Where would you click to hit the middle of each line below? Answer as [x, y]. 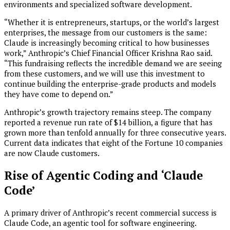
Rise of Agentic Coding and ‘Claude [103, 175]
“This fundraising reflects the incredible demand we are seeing [113, 63]
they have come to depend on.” [59, 94]
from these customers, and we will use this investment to [104, 74]
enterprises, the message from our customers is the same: [106, 33]
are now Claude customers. [52, 153]
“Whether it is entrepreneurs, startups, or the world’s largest [112, 22]
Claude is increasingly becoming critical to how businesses [107, 43]
